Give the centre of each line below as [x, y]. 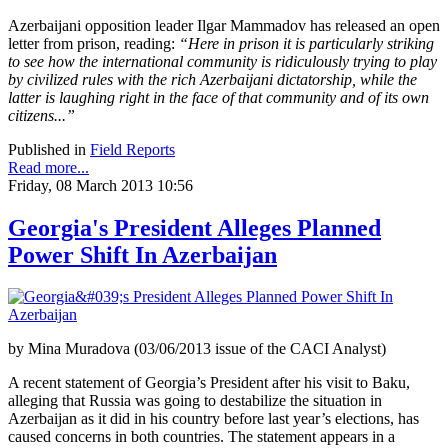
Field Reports [132, 149]
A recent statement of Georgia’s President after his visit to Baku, [209, 383]
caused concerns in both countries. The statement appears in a [201, 437]
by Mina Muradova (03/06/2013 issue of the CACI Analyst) [197, 349]
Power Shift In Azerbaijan [142, 254]
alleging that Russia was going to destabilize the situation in [195, 401]
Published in [47, 149]
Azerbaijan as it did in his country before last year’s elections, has [213, 419]
